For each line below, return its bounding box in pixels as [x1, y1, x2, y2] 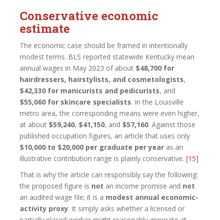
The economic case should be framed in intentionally [20, 40, 188, 50]
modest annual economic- [106, 192, 198, 202]
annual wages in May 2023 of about [20, 63, 136, 73]
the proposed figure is [20, 181, 91, 191]
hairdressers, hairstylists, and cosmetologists [20, 74, 184, 84]
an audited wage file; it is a [20, 192, 106, 202]
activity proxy [20, 203, 68, 213]
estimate [20, 20, 70, 36]
